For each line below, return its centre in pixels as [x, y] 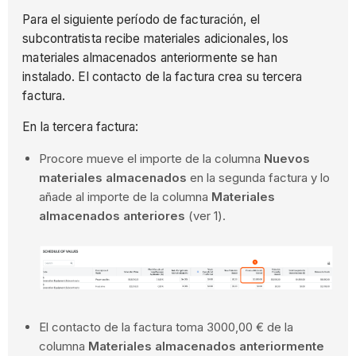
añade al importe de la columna [126, 196]
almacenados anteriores [112, 215]
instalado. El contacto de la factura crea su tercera [163, 76]
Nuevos [287, 158]
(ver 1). [206, 215]
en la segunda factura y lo [259, 177]
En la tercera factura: [81, 127]
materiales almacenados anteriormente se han [150, 57]
